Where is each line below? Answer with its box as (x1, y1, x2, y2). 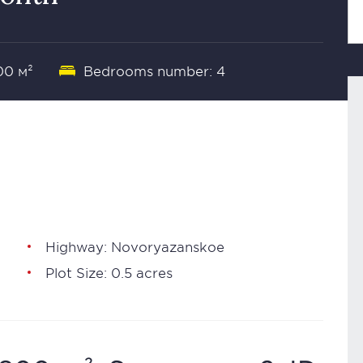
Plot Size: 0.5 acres (45, 264, 173, 280)
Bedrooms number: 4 (83, 62, 225, 79)
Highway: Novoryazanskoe (45, 238, 224, 254)
